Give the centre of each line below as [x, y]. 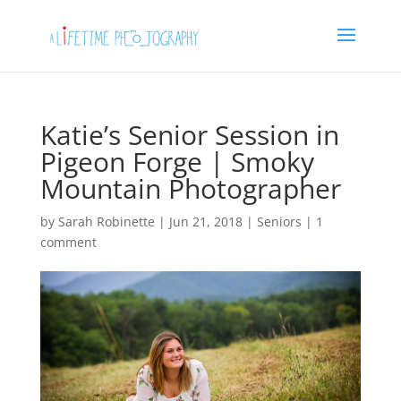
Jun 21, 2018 [205, 222]
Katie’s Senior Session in [189, 135]
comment [68, 242]
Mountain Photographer [190, 188]
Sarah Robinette [106, 222]
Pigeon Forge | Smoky [177, 162]
